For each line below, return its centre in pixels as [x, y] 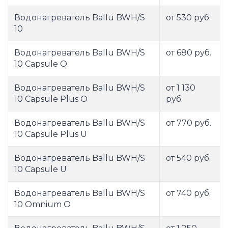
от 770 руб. [189, 123]
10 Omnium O [42, 205]
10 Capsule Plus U [51, 134]
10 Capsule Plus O [51, 99]
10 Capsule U [40, 169]
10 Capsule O [41, 64]
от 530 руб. [188, 18]
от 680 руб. [189, 53]
